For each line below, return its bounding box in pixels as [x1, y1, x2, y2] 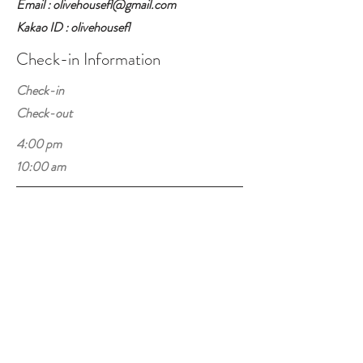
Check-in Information [16, 47, 160, 71]
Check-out [16, 104, 72, 122]
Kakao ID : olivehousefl [16, 18, 130, 36]
